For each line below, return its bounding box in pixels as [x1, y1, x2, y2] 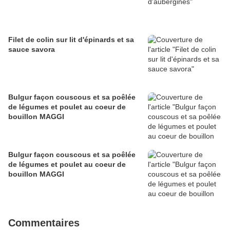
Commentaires [8, 217, 80, 229]
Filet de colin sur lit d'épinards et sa [8, 35, 134, 44]
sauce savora [8, 45, 55, 54]
